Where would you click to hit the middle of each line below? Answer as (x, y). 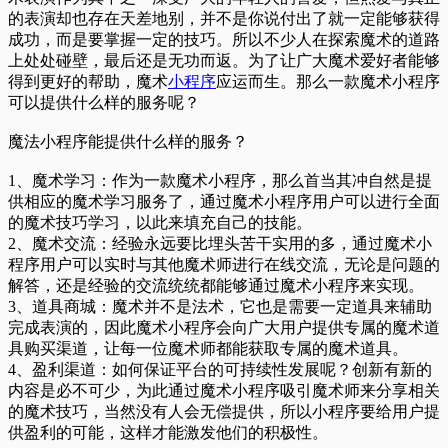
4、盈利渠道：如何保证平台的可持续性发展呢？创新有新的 (220, 369)
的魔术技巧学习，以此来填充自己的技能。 (160, 222)
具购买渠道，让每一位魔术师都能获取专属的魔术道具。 (208, 348)
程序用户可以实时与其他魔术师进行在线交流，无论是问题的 (224, 264)
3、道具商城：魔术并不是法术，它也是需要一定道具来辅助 (220, 306)
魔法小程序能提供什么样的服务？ (128, 141)
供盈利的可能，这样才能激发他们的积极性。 (168, 432)
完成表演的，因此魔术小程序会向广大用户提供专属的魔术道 (224, 327)
